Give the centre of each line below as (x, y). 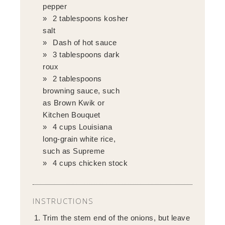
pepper (55, 6)
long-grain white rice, (79, 139)
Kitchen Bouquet (72, 115)
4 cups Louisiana (83, 127)
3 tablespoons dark (86, 54)
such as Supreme (74, 151)
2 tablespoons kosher (91, 18)
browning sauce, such (81, 90)
